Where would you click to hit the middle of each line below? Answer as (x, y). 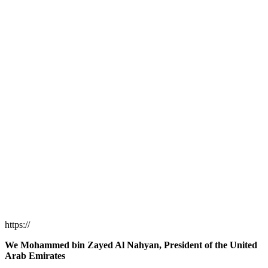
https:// (17, 224)
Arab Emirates (35, 255)
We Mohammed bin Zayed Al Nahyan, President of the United (131, 245)
